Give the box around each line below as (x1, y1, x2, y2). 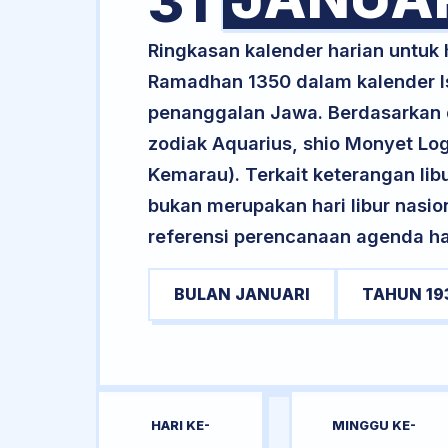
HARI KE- (151, 418, 211, 433)
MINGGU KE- (331, 418, 416, 433)
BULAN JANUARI (174, 284, 310, 304)
